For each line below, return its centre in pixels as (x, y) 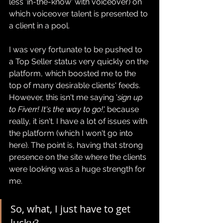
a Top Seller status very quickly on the (80, 61)
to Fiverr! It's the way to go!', (58, 109)
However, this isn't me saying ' (63, 97)
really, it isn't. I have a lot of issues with (79, 121)
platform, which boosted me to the (73, 73)
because (124, 109)
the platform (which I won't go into (72, 133)
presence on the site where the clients (79, 157)
